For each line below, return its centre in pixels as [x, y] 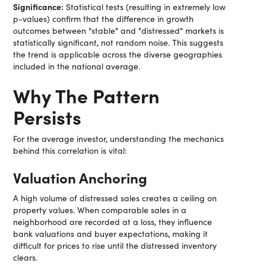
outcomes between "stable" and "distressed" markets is [119, 31]
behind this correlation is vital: [70, 151]
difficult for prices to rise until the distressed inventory [115, 246]
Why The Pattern [87, 95]
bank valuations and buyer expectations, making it [111, 234]
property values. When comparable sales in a [100, 210]
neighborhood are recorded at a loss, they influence [113, 222]
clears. [26, 257]
